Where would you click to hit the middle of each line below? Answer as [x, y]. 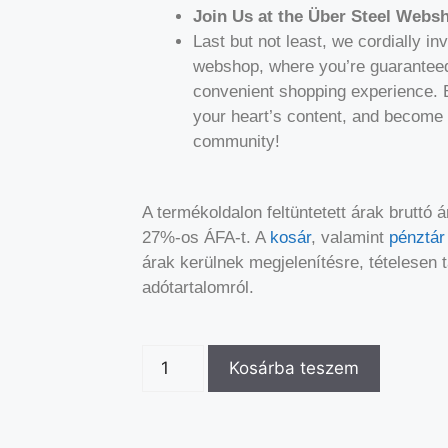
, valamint [350, 237]
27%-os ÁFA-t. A [206, 237]
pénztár [417, 237]
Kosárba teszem [293, 368]
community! [236, 141]
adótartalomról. [198, 287]
